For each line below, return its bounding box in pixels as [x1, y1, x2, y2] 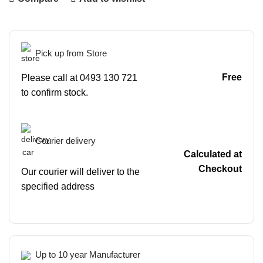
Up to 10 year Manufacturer [35, 249, 140, 259]
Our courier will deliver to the [21, 167, 140, 177]
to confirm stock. [21, 87, 88, 97]
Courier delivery [35, 136, 96, 146]
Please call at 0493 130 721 [21, 73, 137, 83]
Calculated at [183, 149, 242, 159]
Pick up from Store [35, 48, 107, 58]
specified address [21, 181, 95, 191]
